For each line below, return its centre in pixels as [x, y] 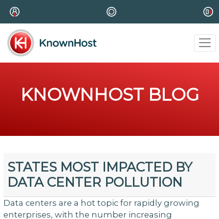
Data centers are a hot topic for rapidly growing [101, 203]
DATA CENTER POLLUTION [95, 182]
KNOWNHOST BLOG [109, 94]
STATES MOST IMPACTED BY [100, 167]
